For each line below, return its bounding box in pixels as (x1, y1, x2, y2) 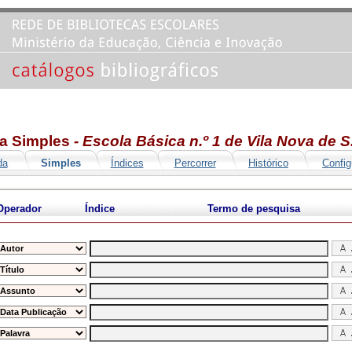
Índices (110, 157, 144, 169)
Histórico (248, 157, 288, 169)
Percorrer (174, 157, 216, 169)
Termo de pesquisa (207, 203, 300, 215)
